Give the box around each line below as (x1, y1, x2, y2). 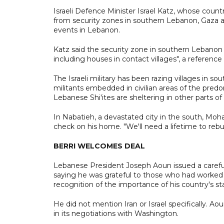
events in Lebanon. (53, 25, 120, 34)
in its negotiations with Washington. (53, 208, 178, 218)
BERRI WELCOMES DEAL (53, 141, 145, 150)
